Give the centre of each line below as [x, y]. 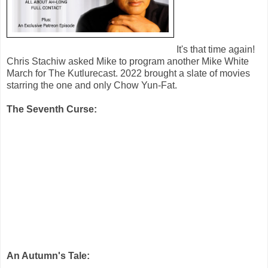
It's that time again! [214, 49]
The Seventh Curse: [52, 109]
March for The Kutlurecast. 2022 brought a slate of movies [128, 73]
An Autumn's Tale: [48, 255]
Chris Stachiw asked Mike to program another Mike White [128, 61]
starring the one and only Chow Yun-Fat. [92, 85]
